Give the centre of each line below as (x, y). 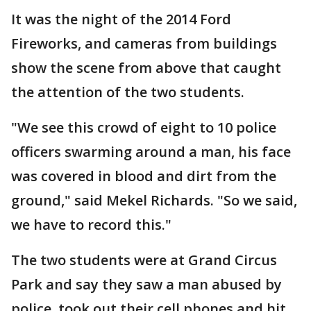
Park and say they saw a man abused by (146, 284)
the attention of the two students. (128, 92)
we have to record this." (91, 225)
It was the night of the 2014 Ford (121, 19)
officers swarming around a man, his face (151, 152)
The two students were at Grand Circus (144, 260)
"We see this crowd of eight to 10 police (144, 127)
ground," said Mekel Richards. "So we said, (154, 200)
